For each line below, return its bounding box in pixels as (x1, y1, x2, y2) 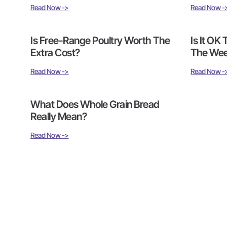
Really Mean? (30, 110, 87, 123)
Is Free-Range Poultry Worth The (30, 34, 170, 47)
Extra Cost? (30, 46, 80, 59)
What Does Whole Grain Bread (30, 98, 160, 110)
